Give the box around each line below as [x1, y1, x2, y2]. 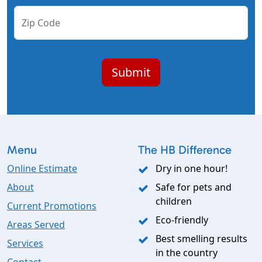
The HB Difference [138, 143, 232, 157]
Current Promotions [7, 199, 96, 213]
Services [7, 237, 43, 250]
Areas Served [7, 218, 65, 232]
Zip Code [22, 16, 60, 30]
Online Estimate [7, 162, 77, 175]
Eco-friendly [156, 213, 208, 227]
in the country [156, 246, 218, 260]
